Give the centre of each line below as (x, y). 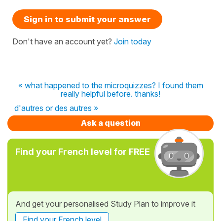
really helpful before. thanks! (110, 93)
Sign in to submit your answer (87, 19)
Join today (133, 41)
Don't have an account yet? (63, 41)
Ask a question (110, 123)
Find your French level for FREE (83, 151)
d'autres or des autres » (56, 108)
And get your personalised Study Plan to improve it (105, 203)
